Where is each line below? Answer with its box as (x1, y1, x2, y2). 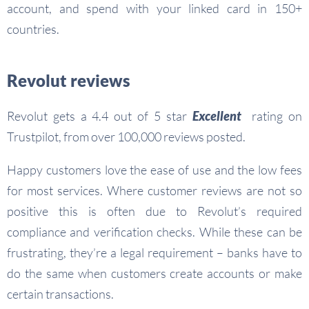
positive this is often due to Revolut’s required (7, 203, 302, 219)
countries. (7, 21, 59, 37)
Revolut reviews (7, 70, 130, 90)
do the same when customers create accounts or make (7, 266, 302, 281)
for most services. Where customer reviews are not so (7, 183, 302, 198)
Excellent (192, 108, 241, 123)
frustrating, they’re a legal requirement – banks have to (7, 245, 302, 260)
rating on (241, 108, 303, 123)
